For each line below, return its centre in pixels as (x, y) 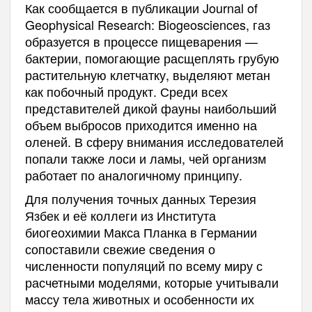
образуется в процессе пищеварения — (141, 41)
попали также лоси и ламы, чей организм (145, 158)
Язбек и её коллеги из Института (120, 216)
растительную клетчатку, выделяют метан (147, 75)
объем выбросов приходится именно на (141, 125)
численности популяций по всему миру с (143, 266)
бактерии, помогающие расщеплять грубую (152, 58)
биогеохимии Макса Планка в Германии (141, 232)
